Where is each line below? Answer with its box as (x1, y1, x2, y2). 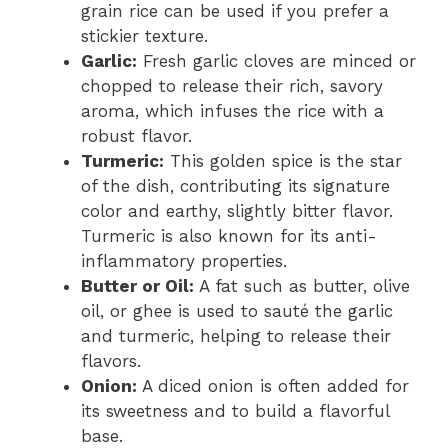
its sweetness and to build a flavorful (81, 400, 389, 421)
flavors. (81, 350, 141, 371)
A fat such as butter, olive (194, 275, 410, 296)
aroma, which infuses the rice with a (81, 100, 384, 121)
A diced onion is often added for (137, 375, 409, 396)
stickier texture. (81, 25, 208, 46)
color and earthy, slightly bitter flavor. (81, 200, 393, 221)
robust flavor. (81, 125, 192, 146)
